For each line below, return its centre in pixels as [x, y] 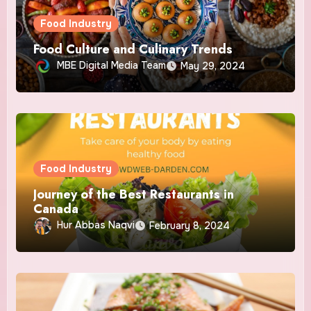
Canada [56, 209]
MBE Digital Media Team [112, 65]
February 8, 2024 [190, 225]
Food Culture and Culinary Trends [133, 49]
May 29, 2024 [213, 66]
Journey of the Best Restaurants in [134, 194]
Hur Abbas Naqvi [96, 225]
